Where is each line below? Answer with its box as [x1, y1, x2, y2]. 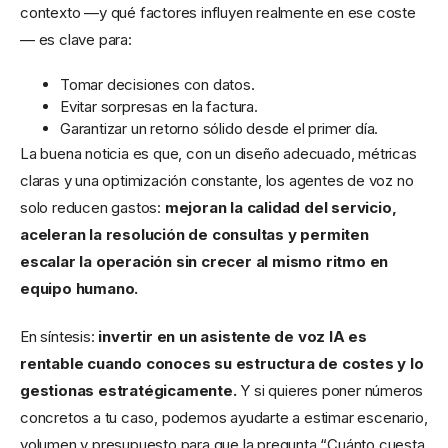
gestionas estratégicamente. [20, 380, 237, 400]
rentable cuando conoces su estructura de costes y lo [20, 353, 424, 373]
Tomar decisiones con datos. [60, 74, 255, 94]
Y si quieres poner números [236, 380, 424, 400]
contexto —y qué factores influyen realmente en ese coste [20, 2, 416, 22]
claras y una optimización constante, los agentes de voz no [20, 170, 414, 190]
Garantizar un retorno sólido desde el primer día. [60, 118, 379, 138]
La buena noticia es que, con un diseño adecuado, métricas [20, 143, 417, 163]
